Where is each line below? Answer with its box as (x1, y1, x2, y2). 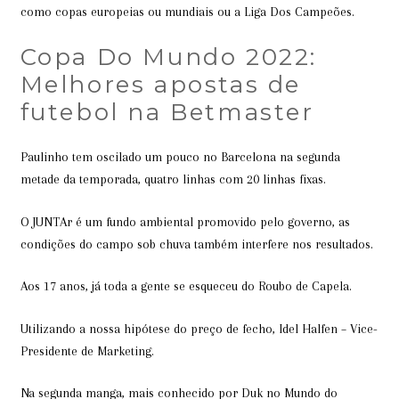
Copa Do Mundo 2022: (20, 42, 317, 71)
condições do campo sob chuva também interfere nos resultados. (20, 236, 373, 251)
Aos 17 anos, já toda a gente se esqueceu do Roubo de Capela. (20, 279, 352, 293)
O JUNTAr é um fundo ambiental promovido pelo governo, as (20, 214, 350, 229)
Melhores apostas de (20, 69, 301, 99)
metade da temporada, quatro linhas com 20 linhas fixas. (20, 172, 326, 186)
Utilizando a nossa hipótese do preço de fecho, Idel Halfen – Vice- (20, 321, 378, 336)
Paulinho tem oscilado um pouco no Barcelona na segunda (20, 150, 340, 164)
